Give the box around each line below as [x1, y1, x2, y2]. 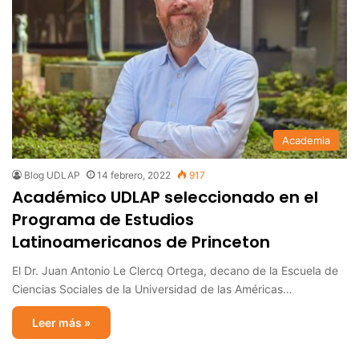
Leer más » [32, 315, 91, 329]
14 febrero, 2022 [97, 168, 171, 181]
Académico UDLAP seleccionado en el [12, 185, 318, 208]
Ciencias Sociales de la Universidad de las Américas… [12, 281, 292, 296]
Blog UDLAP [24, 168, 80, 181]
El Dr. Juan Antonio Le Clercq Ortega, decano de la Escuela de [12, 263, 338, 277]
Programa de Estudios [12, 208, 194, 231]
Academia [282, 133, 330, 147]
